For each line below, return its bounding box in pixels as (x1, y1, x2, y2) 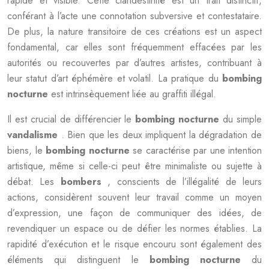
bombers (60, 175, 108, 189)
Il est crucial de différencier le (7, 112, 136, 126)
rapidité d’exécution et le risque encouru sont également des (7, 237, 262, 251)
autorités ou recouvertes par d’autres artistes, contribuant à (7, 56, 262, 70)
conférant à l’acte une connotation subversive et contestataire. (7, 9, 262, 23)
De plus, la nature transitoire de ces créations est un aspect (7, 25, 262, 38)
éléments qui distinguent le (7, 253, 150, 267)
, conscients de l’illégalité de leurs (107, 175, 262, 189)
